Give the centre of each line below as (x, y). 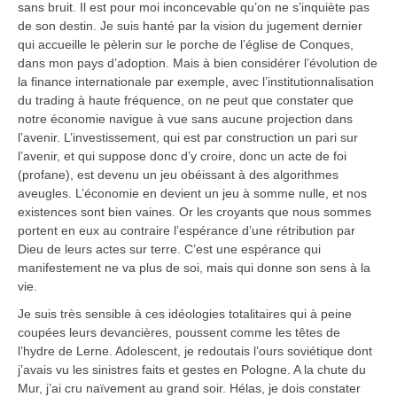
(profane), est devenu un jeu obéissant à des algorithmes (178, 175)
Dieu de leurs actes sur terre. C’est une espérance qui (169, 249)
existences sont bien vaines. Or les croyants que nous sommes (195, 212)
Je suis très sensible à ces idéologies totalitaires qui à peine (185, 314)
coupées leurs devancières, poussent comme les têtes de (179, 333)
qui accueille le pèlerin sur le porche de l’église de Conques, (186, 45)
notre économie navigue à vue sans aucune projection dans (185, 119)
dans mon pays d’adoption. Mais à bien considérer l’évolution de (198, 63)
